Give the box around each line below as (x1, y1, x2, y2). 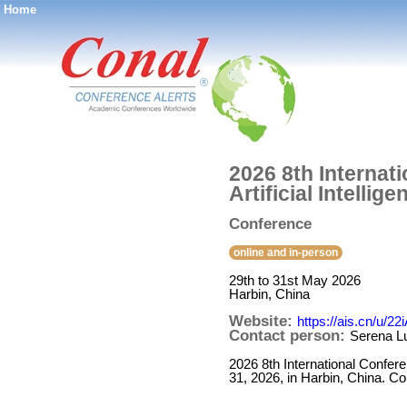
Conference (229, 215, 312, 233)
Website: (229, 313, 297, 330)
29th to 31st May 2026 (229, 273, 361, 288)
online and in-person (233, 246, 338, 259)
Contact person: (229, 327, 350, 344)
